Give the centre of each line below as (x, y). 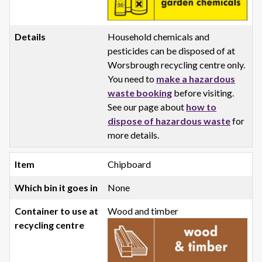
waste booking (140, 92)
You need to (132, 78)
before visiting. (203, 92)
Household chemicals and (159, 36)
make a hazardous (196, 78)
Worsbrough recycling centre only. (177, 64)
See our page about (147, 106)
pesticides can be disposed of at (172, 50)
